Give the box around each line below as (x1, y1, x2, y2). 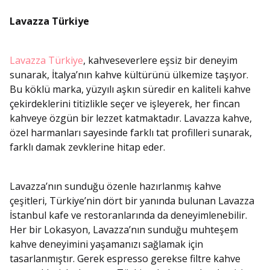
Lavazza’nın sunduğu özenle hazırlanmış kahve (10, 180, 221, 193)
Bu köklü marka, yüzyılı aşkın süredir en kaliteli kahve (10, 83, 251, 96)
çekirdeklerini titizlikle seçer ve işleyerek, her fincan (10, 97, 240, 111)
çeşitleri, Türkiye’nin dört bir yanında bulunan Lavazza (10, 194, 254, 208)
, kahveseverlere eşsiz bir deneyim (83, 54, 237, 67)
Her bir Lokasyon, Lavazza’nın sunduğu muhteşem (10, 223, 238, 237)
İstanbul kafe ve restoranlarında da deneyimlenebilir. (10, 209, 247, 222)
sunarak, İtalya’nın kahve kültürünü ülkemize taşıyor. (10, 68, 248, 82)
